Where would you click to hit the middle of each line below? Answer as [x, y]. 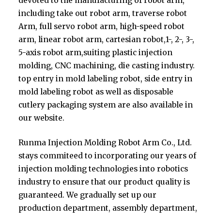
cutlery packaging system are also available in [106, 105]
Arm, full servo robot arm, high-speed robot [102, 27]
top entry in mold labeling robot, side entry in [106, 79]
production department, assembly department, [108, 208]
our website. [42, 118]
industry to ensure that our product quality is [104, 182]
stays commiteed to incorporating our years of [108, 155]
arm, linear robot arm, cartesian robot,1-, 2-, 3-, [107, 40]
